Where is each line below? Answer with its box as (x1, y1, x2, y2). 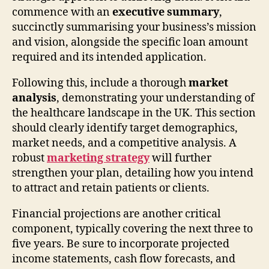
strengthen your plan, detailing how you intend (12, 166, 253, 180)
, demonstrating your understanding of (56, 91, 255, 105)
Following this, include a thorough (12, 76, 189, 90)
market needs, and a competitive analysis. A (12, 136, 237, 150)
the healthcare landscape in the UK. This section (12, 106, 256, 120)
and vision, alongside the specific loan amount (12, 35, 248, 49)
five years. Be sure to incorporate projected (12, 237, 229, 251)
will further (150, 151, 211, 165)
